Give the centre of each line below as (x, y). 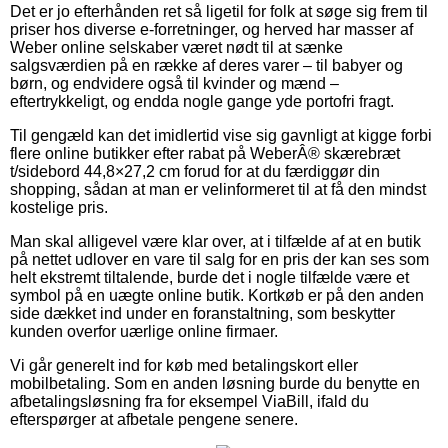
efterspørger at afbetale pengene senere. (154, 419)
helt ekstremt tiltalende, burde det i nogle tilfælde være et (209, 277)
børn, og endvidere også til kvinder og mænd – (174, 83)
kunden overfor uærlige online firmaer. (144, 331)
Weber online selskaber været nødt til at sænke (176, 47)
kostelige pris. (59, 207)
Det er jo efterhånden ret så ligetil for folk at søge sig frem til (219, 11)
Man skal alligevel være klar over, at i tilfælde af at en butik (215, 241)
